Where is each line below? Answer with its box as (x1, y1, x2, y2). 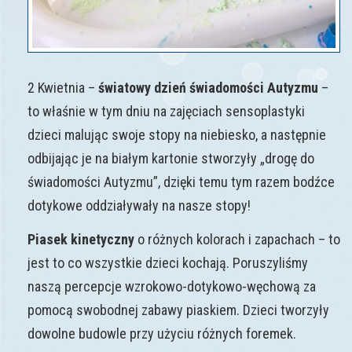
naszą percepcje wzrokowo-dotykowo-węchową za (27, 277, 316, 295)
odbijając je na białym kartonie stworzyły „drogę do (27, 149, 314, 167)
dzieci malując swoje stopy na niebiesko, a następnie (27, 126, 326, 143)
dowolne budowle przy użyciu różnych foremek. (27, 324, 299, 342)
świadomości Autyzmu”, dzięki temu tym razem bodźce (27, 173, 335, 190)
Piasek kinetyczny (27, 230, 134, 247)
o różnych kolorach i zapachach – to (134, 230, 340, 247)
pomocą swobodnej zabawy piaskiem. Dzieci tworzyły (27, 301, 329, 318)
